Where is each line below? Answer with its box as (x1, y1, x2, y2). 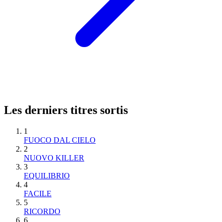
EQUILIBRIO (24, 171, 70, 180)
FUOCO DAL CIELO (24, 135, 96, 144)
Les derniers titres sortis (4, 103, 128, 116)
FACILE (24, 189, 52, 198)
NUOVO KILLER (24, 153, 84, 162)
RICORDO (24, 207, 60, 216)
